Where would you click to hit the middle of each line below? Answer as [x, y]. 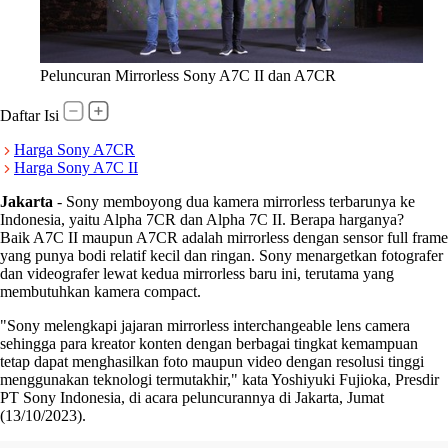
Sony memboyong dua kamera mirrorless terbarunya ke [240, 201]
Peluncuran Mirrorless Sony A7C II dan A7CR [188, 75]
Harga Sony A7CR [74, 149]
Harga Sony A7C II [76, 167]
